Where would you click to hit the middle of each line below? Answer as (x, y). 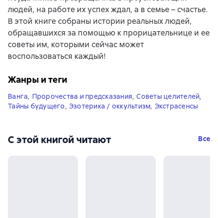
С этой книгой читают (59, 140)
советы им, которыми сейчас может (76, 45)
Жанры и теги (37, 80)
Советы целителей (168, 97)
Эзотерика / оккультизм (110, 106)
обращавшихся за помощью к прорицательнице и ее (109, 33)
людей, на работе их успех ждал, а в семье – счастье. (108, 10)
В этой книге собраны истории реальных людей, (100, 21)
